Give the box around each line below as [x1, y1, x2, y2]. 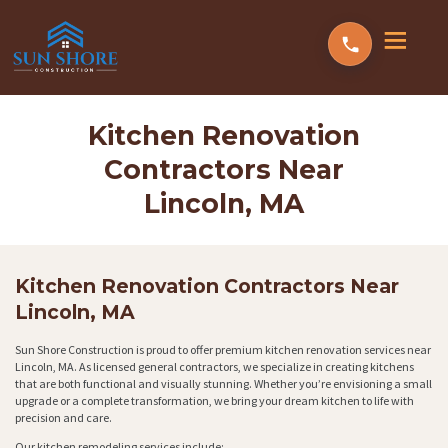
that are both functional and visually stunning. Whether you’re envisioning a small [15, 376, 432, 392]
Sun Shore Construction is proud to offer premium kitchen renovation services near [15, 342, 431, 358]
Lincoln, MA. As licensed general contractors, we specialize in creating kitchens [15, 359, 414, 375]
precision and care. [15, 410, 112, 426]
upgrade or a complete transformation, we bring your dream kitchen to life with [15, 393, 414, 409]
